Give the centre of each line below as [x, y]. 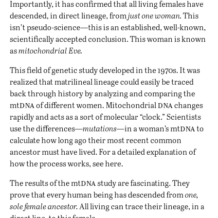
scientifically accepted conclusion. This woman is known [108, 39]
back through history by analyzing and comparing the [102, 93]
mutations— [104, 128]
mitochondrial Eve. [50, 51]
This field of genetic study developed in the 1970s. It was [105, 70]
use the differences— [46, 128]
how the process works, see [57, 163]
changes [188, 105]
